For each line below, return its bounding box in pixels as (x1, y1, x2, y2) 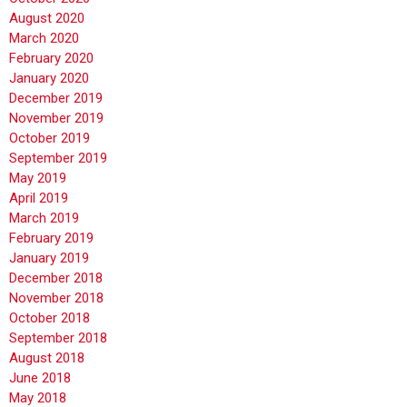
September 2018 (9, 329, 107, 346)
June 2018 (9, 369, 71, 386)
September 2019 (9, 149, 107, 166)
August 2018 (9, 349, 84, 366)
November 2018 (9, 289, 104, 306)
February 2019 (9, 229, 94, 246)
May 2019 (9, 169, 66, 186)
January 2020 (9, 69, 89, 86)
